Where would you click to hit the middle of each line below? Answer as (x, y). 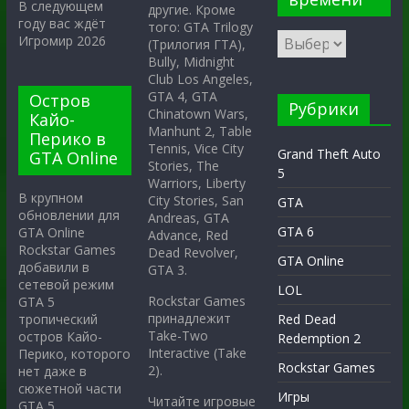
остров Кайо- (60, 337)
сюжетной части (69, 389)
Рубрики (324, 109)
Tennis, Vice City (196, 149)
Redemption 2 (320, 339)
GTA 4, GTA (183, 97)
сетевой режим (66, 285)
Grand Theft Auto (330, 154)
